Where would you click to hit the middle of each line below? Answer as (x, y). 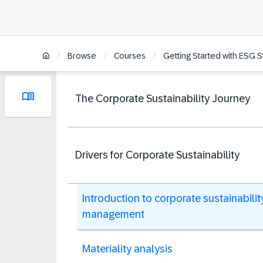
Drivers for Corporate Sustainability (157, 155)
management (113, 214)
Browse (82, 56)
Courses (130, 56)
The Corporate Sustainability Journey (163, 99)
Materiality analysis (127, 249)
